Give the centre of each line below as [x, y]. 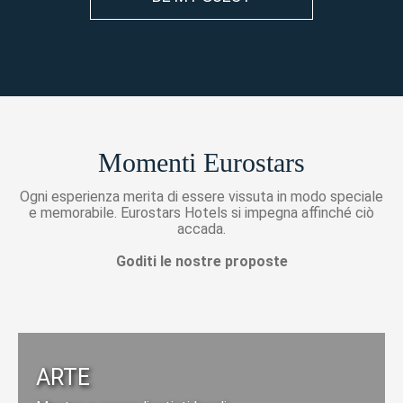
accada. [201, 228]
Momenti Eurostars [201, 162]
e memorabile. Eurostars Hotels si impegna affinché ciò [201, 212]
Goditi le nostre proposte [201, 261]
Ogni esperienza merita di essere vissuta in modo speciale [201, 196]
